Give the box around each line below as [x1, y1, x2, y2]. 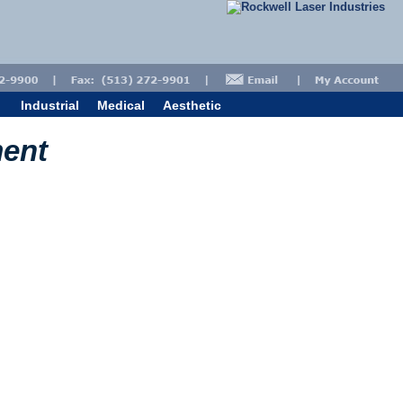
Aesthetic [163, 98, 221, 112]
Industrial [21, 98, 79, 112]
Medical [97, 98, 145, 112]
